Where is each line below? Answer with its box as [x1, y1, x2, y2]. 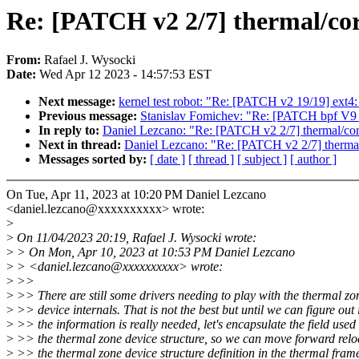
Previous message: [38, 109, 140, 123]
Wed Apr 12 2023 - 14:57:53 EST [39, 67, 212, 82]
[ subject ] [237, 152, 287, 167]
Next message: [38, 95, 119, 109]
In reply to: [38, 123, 103, 138]
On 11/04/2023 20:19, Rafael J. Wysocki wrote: [14, 231, 256, 245]
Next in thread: [38, 138, 124, 152]
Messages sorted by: [38, 152, 150, 167]
